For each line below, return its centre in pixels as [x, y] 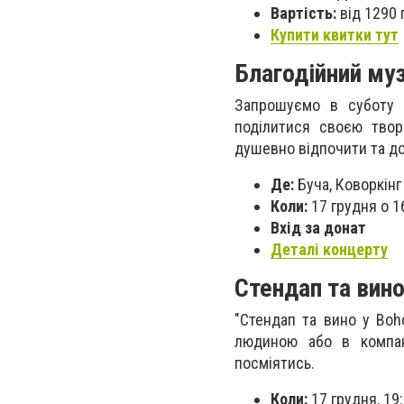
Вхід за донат [318, 227]
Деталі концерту [329, 249]
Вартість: [303, 13]
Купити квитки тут [335, 34]
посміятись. [276, 363]
